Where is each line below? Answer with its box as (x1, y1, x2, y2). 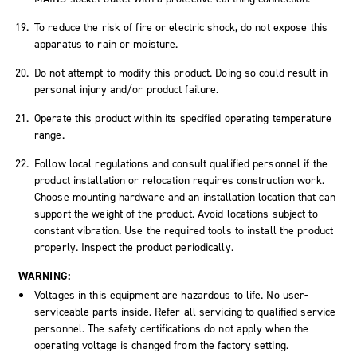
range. (34, 127, 65, 143)
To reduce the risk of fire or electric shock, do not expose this (34, 19, 328, 35)
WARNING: (18, 268, 70, 284)
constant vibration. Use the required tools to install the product (34, 222, 334, 238)
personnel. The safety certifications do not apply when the (34, 320, 309, 336)
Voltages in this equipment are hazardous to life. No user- (34, 287, 308, 303)
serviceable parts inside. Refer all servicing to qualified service (34, 304, 336, 320)
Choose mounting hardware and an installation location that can (34, 189, 335, 205)
